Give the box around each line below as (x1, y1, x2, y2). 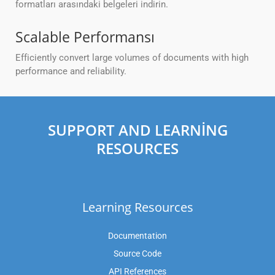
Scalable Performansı (15, 27, 155, 47)
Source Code (114, 249, 161, 259)
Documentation (108, 231, 167, 241)
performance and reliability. (15, 66, 126, 77)
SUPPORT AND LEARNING (47, 120, 228, 141)
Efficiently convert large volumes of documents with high (15, 52, 249, 64)
